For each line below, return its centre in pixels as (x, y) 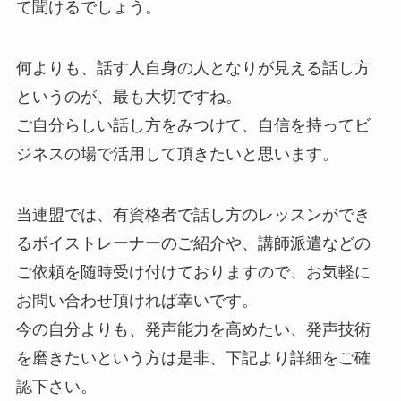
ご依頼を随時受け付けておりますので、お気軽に (193, 273)
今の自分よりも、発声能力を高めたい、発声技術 (193, 330)
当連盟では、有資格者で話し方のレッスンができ (193, 215)
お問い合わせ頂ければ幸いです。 (137, 301)
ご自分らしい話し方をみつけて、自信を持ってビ (193, 126)
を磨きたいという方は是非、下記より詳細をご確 (193, 358)
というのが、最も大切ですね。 (128, 97)
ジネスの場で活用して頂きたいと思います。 (177, 154)
